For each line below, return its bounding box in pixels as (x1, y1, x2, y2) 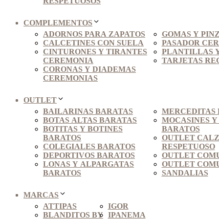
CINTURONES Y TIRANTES (43, 47, 147, 56)
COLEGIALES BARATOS (43, 142, 135, 151)
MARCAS (23, 191, 59, 199)
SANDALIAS (161, 169, 208, 177)
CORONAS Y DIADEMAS (43, 65, 136, 74)
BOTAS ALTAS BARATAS (43, 116, 137, 125)
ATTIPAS (43, 202, 77, 211)
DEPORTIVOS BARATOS (43, 151, 135, 160)
